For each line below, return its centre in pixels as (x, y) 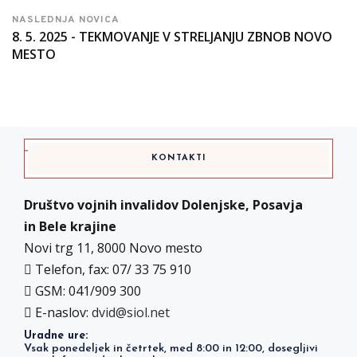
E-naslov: (62, 312)
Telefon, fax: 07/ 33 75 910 (112, 269)
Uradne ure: (56, 336)
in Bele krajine (70, 226)
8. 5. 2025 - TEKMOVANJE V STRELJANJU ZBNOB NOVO (172, 37)
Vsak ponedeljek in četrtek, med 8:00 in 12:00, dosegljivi (171, 349)
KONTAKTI (178, 158)
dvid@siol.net (131, 312)
